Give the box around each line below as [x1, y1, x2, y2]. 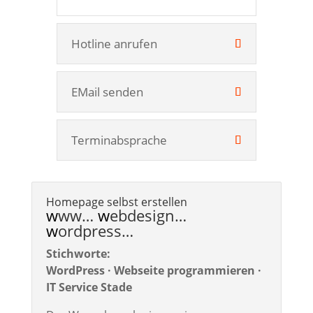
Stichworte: [45, 246, 110, 261]
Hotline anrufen [71, 36, 157, 52]
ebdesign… [109, 205, 187, 226]
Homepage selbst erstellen [45, 194, 187, 210]
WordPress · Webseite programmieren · [45, 263, 261, 278]
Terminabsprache [71, 132, 167, 148]
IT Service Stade [45, 279, 132, 295]
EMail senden [71, 84, 143, 100]
